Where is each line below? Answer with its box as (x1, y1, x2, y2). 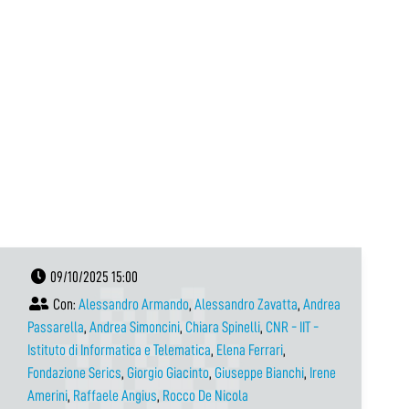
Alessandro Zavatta (194, 296, 298, 312)
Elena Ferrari (216, 341, 283, 358)
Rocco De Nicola (163, 387, 248, 404)
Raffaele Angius (73, 387, 157, 404)
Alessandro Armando (79, 296, 189, 312)
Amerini (27, 387, 68, 404)
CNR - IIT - (266, 319, 319, 335)
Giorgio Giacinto (127, 364, 209, 381)
